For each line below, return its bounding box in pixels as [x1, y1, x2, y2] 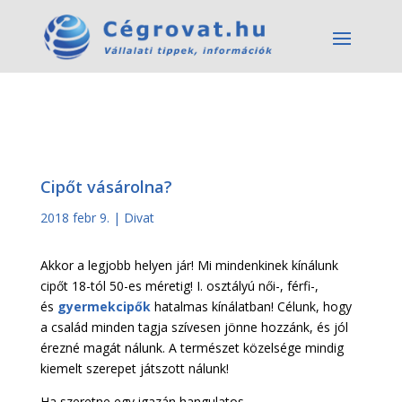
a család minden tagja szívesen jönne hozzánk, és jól [39, 319, 348, 336]
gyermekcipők [53, 298, 151, 315]
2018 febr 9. [39, 209, 109, 226]
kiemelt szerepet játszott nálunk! [39, 360, 229, 377]
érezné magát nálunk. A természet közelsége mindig [39, 339, 344, 356]
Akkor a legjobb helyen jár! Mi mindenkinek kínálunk [39, 257, 338, 274]
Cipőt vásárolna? [39, 176, 172, 197]
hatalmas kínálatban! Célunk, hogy [150, 298, 352, 315]
